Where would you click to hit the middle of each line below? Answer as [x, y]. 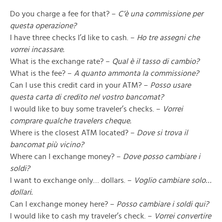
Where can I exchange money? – [66, 157]
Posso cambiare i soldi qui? [163, 204]
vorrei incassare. [37, 50]
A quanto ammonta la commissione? [136, 73]
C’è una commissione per [161, 14]
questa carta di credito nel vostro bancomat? [87, 97]
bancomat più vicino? [47, 145]
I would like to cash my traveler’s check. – [82, 216]
